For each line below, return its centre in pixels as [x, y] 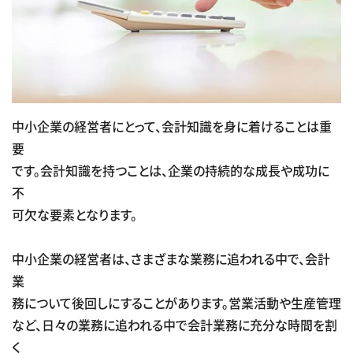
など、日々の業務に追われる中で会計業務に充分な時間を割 [175, 324]
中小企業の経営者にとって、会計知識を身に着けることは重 [172, 126]
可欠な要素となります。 [74, 214]
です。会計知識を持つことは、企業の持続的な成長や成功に [171, 170]
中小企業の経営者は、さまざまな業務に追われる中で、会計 [171, 258]
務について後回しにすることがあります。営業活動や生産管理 [176, 302]
